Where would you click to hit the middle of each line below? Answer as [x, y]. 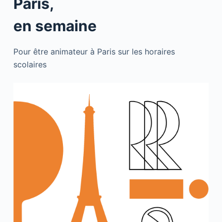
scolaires [30, 65]
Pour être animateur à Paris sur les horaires [94, 52]
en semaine [55, 26]
